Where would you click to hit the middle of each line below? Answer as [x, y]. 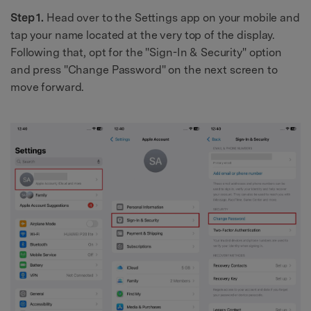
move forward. [48, 87]
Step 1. [27, 17]
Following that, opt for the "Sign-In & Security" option [146, 52]
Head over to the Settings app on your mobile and [172, 17]
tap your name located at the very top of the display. [143, 35]
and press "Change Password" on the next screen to [144, 69]
